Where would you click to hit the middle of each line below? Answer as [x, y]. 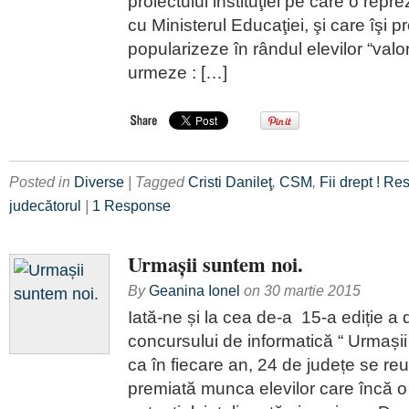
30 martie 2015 [312, 290]
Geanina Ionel [194, 290]
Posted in [42, 182]
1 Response [131, 205]
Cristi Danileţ [230, 182]
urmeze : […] [178, 72]
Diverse [99, 182]
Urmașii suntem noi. [215, 264]
